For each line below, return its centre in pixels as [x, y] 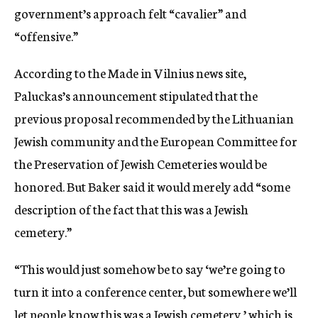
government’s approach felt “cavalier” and [130, 13]
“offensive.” [46, 36]
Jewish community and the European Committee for [156, 141]
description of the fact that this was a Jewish [131, 209]
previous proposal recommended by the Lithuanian [154, 118]
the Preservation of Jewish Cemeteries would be [141, 164]
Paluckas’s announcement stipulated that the [136, 95]
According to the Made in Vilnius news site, [130, 73]
